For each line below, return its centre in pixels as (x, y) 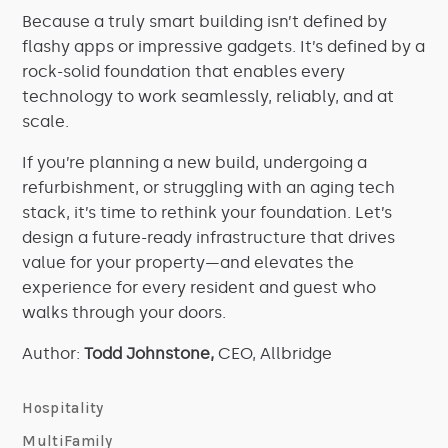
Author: (53, 353)
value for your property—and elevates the (188, 262)
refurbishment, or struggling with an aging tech (209, 187)
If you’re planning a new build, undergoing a (195, 162)
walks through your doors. (124, 312)
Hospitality (63, 408)
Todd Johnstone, (151, 353)
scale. (46, 121)
